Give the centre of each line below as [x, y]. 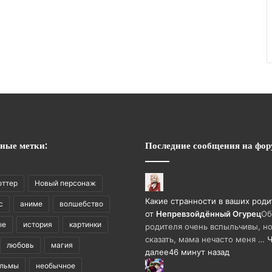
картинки [85, 224]
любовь [20, 245]
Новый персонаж [65, 183]
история [38, 224]
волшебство [81, 204]
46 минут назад [199, 252]
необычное [56, 266]
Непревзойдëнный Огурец [209, 214]
